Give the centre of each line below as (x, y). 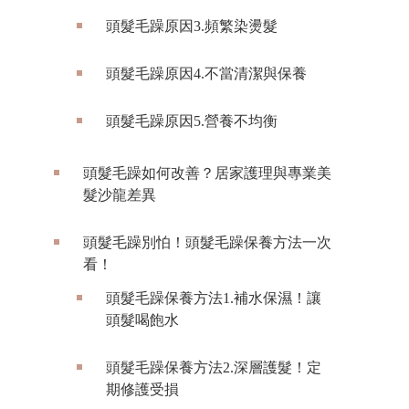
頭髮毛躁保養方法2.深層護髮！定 (214, 368)
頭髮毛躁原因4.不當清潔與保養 (206, 74)
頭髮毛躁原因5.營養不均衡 (192, 121)
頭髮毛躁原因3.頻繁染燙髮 (192, 26)
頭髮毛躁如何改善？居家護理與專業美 (207, 173)
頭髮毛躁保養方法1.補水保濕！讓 (214, 299)
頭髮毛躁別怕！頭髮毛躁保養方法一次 (207, 243)
